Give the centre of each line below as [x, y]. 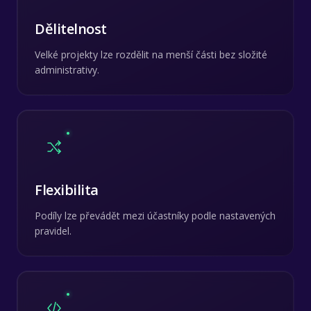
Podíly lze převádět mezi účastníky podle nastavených [155, 215]
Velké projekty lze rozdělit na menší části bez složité [151, 54]
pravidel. [53, 230]
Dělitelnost [71, 28]
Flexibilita [67, 190]
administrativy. [67, 69]
